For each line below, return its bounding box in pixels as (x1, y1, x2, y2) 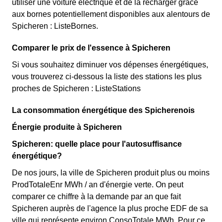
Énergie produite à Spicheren (12, 123, 122, 131)
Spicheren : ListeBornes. (12, 22, 98, 30)
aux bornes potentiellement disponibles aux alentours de (12, 10, 210, 18)
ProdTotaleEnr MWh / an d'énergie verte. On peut (12, 180, 183, 189)
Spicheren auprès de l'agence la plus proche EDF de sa (12, 204, 208, 213)
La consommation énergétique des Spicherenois (12, 106, 195, 114)
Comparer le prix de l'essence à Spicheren (12, 44, 170, 52)
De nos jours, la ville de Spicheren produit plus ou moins (12, 168, 210, 177)
